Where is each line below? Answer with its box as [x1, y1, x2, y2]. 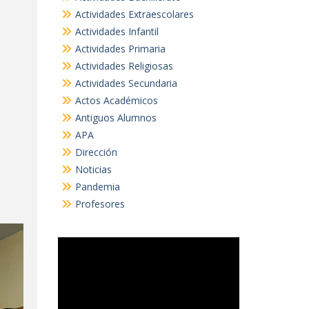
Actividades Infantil [74, 25, 159, 38]
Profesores [74, 197, 125, 210]
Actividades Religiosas [74, 59, 173, 72]
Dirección [74, 146, 117, 159]
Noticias [74, 163, 112, 176]
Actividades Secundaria [74, 77, 177, 90]
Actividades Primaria [74, 42, 166, 55]
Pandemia [74, 180, 120, 193]
